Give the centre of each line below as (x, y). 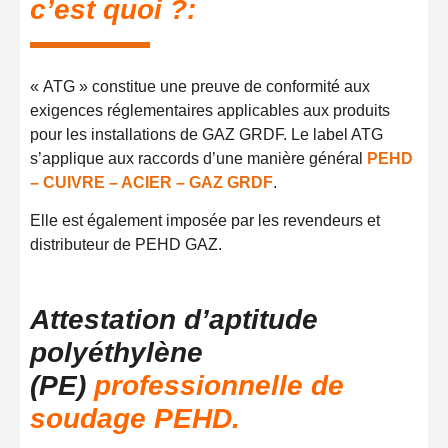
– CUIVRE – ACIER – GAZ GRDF (151, 182)
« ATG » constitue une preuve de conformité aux (200, 86)
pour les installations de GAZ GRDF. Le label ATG (206, 134)
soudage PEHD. (135, 419)
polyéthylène (116, 353)
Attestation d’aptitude (174, 320)
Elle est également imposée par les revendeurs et (205, 220)
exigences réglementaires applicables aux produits (210, 110)
